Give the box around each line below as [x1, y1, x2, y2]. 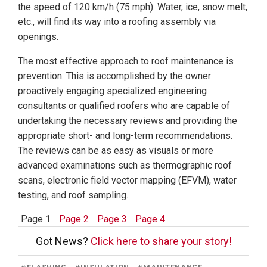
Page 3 [97, 213, 127, 225]
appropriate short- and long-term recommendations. [18, 130, 232, 142]
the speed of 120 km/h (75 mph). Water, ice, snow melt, [18, 1, 247, 13]
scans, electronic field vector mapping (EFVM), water [18, 175, 237, 187]
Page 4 [135, 213, 165, 225]
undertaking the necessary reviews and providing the [18, 115, 237, 127]
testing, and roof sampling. [18, 190, 128, 201]
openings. [18, 31, 58, 43]
